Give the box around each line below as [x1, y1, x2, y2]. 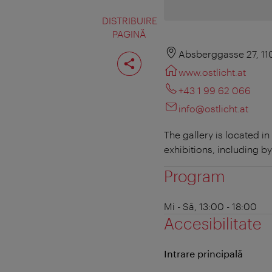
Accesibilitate [164, 213, 262, 233]
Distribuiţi [129, 47, 163, 58]
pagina [129, 57, 154, 67]
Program [164, 166, 225, 185]
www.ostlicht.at [178, 66, 246, 78]
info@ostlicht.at [178, 102, 248, 114]
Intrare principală [164, 247, 243, 259]
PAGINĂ [112, 27, 146, 39]
